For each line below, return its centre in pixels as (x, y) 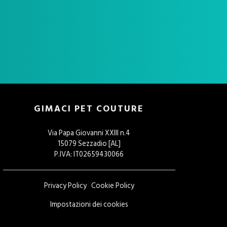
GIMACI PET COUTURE (89, 108)
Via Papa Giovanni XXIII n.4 (89, 133)
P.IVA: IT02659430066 (89, 154)
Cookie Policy (112, 185)
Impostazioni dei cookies (89, 204)
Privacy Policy (65, 185)
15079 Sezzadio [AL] (89, 143)
